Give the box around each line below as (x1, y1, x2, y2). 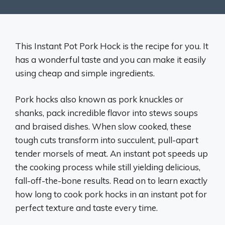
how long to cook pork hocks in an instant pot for (15, 189, 207, 199)
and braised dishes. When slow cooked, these (15, 121, 191, 132)
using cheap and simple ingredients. (15, 67, 155, 78)
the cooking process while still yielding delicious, (15, 162, 200, 172)
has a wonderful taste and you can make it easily (15, 54, 206, 65)
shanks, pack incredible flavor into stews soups (15, 107, 198, 118)
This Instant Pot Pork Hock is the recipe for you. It (15, 40, 208, 51)
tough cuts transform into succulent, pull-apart (15, 135, 198, 145)
